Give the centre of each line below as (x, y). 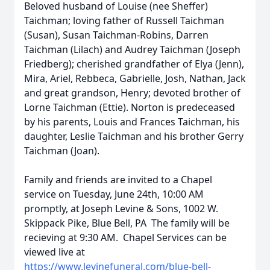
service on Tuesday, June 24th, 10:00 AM (114, 194)
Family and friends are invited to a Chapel (118, 180)
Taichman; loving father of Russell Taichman (124, 20)
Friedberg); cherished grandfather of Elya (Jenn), (134, 64)
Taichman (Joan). (64, 151)
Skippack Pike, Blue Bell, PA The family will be (127, 223)
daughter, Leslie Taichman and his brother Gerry (134, 136)
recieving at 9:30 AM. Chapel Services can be (125, 237)
